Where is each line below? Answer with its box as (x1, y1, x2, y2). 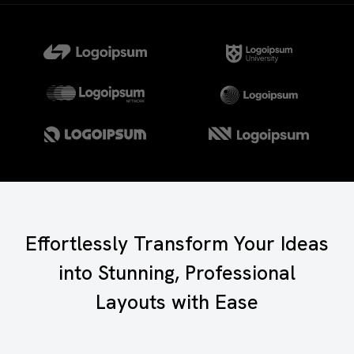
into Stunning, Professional (58, 260, 296, 286)
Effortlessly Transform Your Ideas (24, 231, 329, 257)
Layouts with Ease (95, 289, 258, 315)
